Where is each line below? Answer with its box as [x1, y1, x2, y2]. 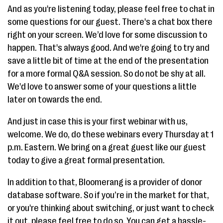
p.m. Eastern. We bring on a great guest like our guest [7, 142, 206, 152]
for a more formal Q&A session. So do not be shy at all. [7, 69, 206, 79]
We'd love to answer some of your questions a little [7, 82, 197, 92]
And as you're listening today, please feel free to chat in [7, 4, 215, 14]
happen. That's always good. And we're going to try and [7, 43, 210, 53]
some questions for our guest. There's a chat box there [7, 17, 213, 27]
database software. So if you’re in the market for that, [7, 190, 209, 200]
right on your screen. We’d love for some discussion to [7, 30, 207, 40]
